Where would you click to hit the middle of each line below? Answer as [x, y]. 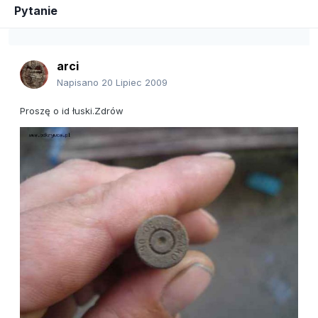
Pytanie [36, 11]
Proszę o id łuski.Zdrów [72, 111]
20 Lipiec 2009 [135, 83]
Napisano [79, 83]
